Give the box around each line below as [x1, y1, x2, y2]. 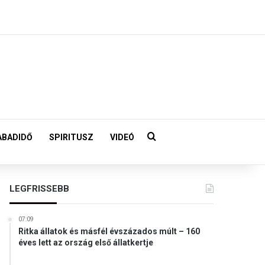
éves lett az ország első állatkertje [18, 238, 154, 247]
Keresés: [156, 131, 193, 143]
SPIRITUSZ [49, 132, 93, 142]
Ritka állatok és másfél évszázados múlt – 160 [18, 227, 201, 236]
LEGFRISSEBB [9, 183, 70, 194]
